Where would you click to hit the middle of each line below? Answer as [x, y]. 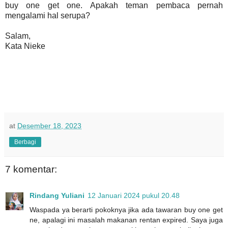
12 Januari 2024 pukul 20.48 [134, 196]
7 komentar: [31, 169]
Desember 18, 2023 [49, 125]
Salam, [18, 36]
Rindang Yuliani [57, 196]
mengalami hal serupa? [48, 15]
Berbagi [25, 142]
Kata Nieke [25, 46]
